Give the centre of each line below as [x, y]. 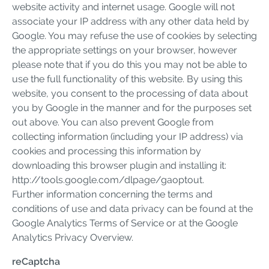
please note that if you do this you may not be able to [130, 64]
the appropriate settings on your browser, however [125, 50]
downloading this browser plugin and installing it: [119, 165]
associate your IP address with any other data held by [131, 21]
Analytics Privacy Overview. [73, 237]
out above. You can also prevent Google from [113, 122]
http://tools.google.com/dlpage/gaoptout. [108, 180]
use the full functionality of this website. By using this [127, 79]
